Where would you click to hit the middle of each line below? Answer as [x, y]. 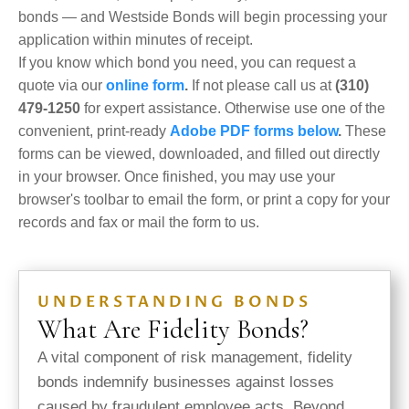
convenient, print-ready [94, 131]
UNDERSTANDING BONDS [174, 302]
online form [145, 86]
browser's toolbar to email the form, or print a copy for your [204, 200]
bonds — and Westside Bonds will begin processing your [203, 17]
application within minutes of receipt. [136, 40]
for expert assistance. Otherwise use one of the [233, 109]
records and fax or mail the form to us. [139, 223]
